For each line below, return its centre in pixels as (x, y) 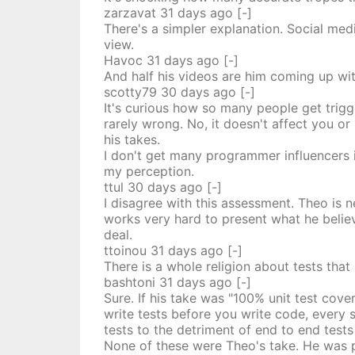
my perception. (149, 171)
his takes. (132, 139)
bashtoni (129, 282)
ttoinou (125, 250)
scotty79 (130, 92)
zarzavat (130, 13)
